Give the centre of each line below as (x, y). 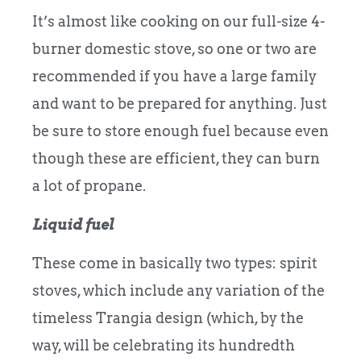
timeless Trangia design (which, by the (168, 318)
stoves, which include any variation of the (178, 291)
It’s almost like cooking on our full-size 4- (178, 21)
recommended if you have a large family (174, 76)
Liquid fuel (75, 224)
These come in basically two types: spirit (175, 263)
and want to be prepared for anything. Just (180, 103)
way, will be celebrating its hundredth (164, 346)
